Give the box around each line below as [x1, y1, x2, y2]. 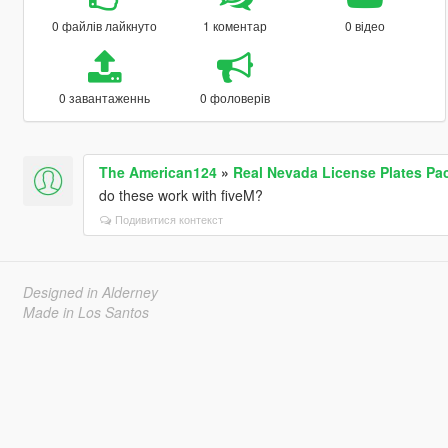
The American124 [98, 161, 217, 182]
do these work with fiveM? [98, 184, 263, 205]
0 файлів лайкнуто [51, 16, 157, 34]
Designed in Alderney [22, 281, 158, 302]
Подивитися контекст [114, 210, 223, 227]
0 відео [345, 16, 386, 34]
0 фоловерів [199, 88, 270, 106]
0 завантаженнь [58, 88, 150, 106]
